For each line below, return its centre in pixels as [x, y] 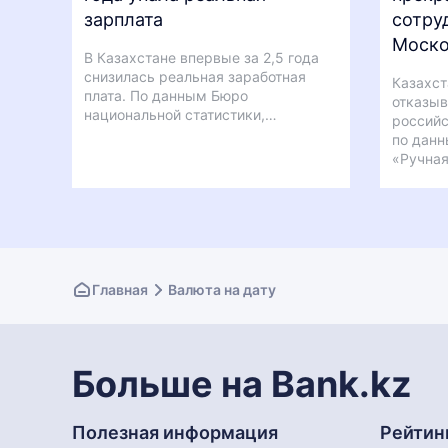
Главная [120, 289]
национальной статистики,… [180, 114]
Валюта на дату [222, 289]
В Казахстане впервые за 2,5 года [201, 57]
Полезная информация [175, 432]
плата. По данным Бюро [166, 95]
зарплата [123, 19]
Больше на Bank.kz [242, 384]
